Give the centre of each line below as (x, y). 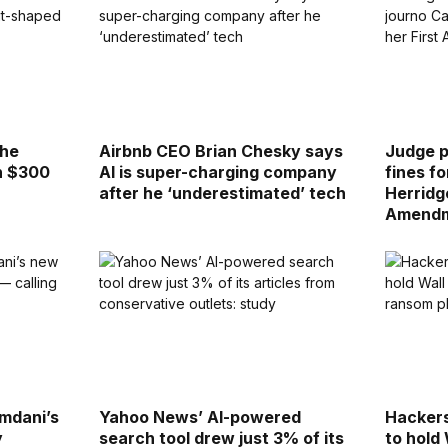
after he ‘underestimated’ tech (222, 192)
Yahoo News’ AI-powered (199, 417)
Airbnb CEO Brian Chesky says (220, 150)
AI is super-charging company (217, 171)
